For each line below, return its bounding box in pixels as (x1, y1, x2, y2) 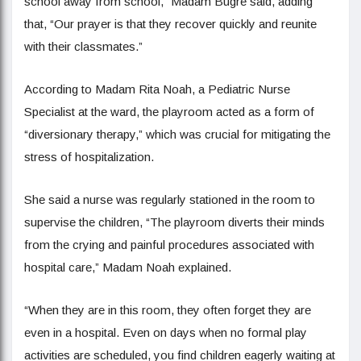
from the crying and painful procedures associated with (24, 238, 314, 251)
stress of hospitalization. (24, 150, 154, 164)
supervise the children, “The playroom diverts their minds (24, 215, 325, 229)
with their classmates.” (24, 39, 143, 53)
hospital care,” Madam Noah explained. (24, 260, 231, 274)
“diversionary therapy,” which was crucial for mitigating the (24, 127, 330, 141)
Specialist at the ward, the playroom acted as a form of (24, 105, 314, 118)
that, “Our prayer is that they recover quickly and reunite (24, 17, 317, 31)
